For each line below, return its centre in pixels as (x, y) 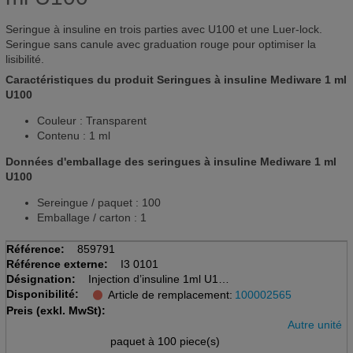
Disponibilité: (42, 294)
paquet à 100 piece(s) (165, 342)
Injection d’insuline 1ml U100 (159, 279)
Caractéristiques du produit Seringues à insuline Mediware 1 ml (176, 80)
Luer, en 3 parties (132, 309)
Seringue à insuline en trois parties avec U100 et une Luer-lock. (163, 30)
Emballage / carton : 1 (91, 218)
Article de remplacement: (171, 295)
